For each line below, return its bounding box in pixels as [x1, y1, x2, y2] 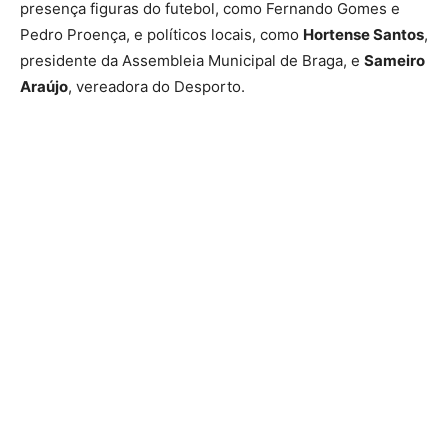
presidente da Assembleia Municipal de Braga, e [20, 51, 364, 71]
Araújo [20, 77, 68, 97]
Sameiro [364, 51, 425, 71]
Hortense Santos [303, 25, 424, 45]
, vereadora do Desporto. [68, 77, 245, 97]
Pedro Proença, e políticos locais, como [20, 25, 303, 45]
